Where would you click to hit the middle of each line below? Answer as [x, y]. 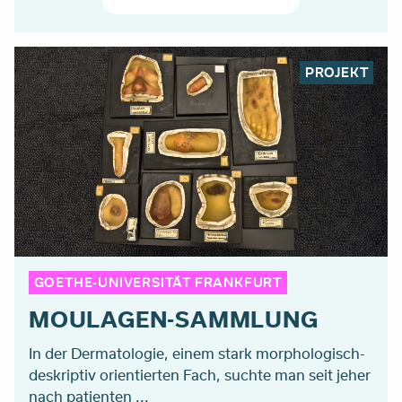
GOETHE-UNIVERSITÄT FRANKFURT [157, 283]
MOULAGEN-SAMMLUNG [174, 318]
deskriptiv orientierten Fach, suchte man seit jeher [200, 374]
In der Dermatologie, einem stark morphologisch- [197, 353]
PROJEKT [336, 73]
